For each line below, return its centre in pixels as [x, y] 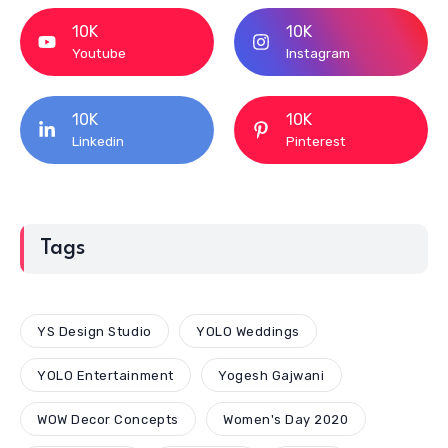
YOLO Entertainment [105, 375]
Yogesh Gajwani [271, 375]
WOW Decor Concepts [108, 419]
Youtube [99, 53]
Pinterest [316, 141]
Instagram [318, 53]
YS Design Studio [94, 331]
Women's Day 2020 [286, 419]
